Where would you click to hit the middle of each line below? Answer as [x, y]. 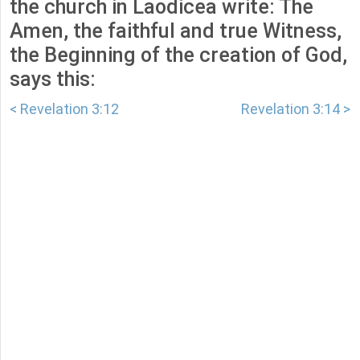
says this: [53, 80]
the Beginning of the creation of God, [178, 55]
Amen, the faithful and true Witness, [176, 31]
